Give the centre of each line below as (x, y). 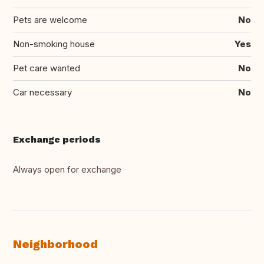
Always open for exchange (67, 170)
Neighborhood (55, 244)
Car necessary (42, 93)
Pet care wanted (47, 68)
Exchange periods (57, 140)
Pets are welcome (50, 20)
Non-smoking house (54, 44)
